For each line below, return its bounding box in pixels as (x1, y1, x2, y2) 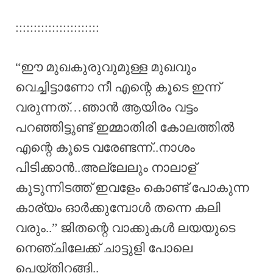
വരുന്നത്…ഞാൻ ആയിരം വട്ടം (15, 99, 198, 115)
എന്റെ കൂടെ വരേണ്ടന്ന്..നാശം (15, 140, 195, 155)
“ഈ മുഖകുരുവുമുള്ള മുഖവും (15, 59, 196, 74)
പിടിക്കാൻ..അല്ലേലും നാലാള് (15, 160, 196, 175)
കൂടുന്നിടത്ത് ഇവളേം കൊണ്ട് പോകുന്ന (15, 180, 249, 195)
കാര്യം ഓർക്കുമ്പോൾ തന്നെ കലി (15, 200, 221, 215)
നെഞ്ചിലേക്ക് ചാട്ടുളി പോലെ (15, 240, 193, 255)
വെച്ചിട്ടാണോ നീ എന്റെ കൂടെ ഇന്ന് (15, 79, 221, 94)
